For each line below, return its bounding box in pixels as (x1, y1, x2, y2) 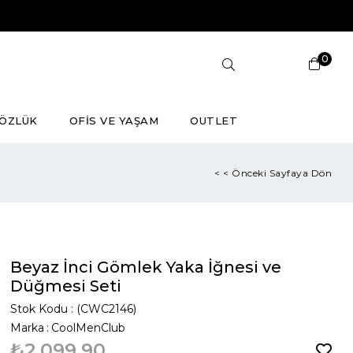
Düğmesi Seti (10, 277, 122, 295)
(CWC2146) (76, 302, 137, 316)
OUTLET (190, 114, 238, 127)
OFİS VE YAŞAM (69, 114, 159, 127)
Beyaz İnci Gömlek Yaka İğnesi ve (10, 258, 282, 277)
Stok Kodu (10, 302, 69, 316)
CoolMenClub (51, 321, 126, 335)
